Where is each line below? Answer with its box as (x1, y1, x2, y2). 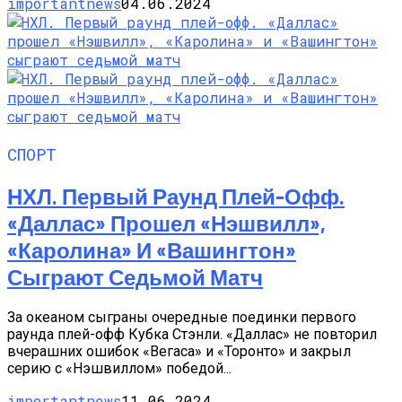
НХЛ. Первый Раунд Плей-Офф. (7, 182, 345, 209)
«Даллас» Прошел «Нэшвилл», (7, 209, 326, 236)
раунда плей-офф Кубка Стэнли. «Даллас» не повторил (7, 325, 377, 343)
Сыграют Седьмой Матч (7, 263, 263, 290)
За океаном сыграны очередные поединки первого (7, 308, 356, 326)
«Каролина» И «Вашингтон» (7, 236, 296, 263)
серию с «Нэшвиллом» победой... (7, 359, 232, 377)
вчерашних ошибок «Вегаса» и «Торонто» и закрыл (7, 342, 351, 360)
